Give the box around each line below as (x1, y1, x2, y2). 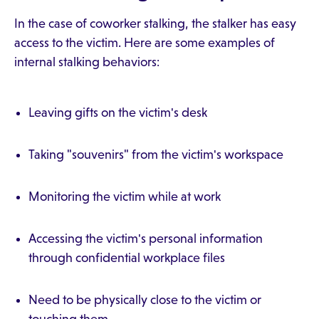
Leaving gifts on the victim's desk (28, 105, 207, 120)
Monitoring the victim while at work (28, 189, 221, 204)
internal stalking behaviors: (14, 55, 159, 69)
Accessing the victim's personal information (28, 231, 263, 246)
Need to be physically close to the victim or (28, 293, 261, 307)
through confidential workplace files (28, 251, 225, 265)
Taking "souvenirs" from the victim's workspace (28, 147, 283, 162)
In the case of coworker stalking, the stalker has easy (14, 16, 296, 31)
